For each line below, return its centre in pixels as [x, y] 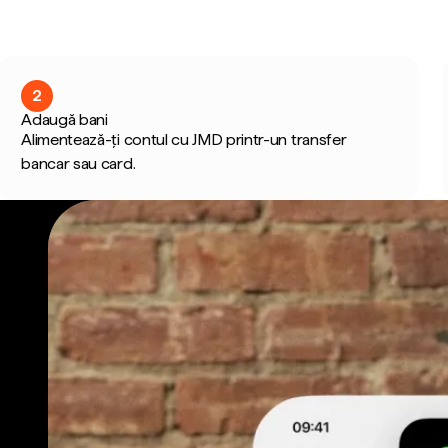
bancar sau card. [78, 163]
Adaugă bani [64, 119]
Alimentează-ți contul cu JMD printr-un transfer [184, 139]
